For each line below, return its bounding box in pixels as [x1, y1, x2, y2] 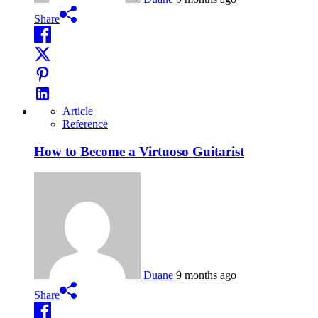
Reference [62, 117, 108, 130]
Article [62, 104, 93, 117]
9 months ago [176, 269, 236, 282]
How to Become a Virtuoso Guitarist [34, 143, 244, 159]
